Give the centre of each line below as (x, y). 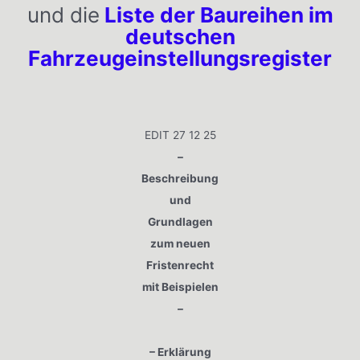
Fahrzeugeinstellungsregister (180, 59)
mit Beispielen (180, 287)
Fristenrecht (180, 266)
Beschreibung (180, 179)
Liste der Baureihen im (216, 15)
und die (63, 15)
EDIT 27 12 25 (180, 135)
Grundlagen (180, 222)
